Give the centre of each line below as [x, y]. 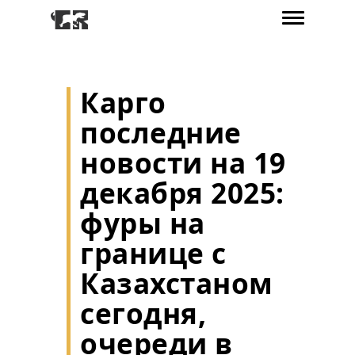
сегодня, [143, 313]
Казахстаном [177, 283]
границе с [153, 253]
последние [161, 132]
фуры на [143, 223]
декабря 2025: [182, 193]
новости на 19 [183, 162]
